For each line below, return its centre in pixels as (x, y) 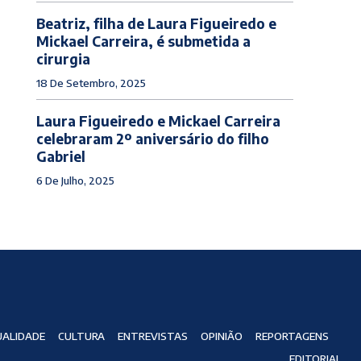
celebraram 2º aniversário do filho (152, 138)
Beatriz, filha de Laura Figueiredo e (156, 23)
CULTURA (81, 336)
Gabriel (60, 156)
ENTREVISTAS (152, 336)
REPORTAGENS (292, 336)
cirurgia (63, 58)
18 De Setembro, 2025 (91, 83)
